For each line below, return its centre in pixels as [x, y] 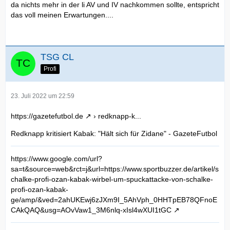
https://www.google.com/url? [56, 159]
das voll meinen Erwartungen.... [62, 15]
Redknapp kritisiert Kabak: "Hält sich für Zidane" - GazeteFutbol [114, 134]
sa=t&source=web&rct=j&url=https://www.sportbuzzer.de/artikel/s [115, 169]
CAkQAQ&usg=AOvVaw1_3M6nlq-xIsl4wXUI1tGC [91, 210]
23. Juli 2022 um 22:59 [43, 96]
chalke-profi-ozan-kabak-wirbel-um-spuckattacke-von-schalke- [112, 179]
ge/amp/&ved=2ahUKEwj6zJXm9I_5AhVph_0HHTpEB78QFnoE [114, 200]
